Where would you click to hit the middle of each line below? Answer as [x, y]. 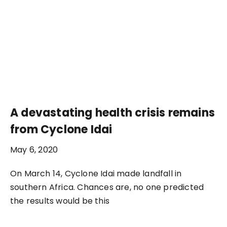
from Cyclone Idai [61, 129]
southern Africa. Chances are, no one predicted [107, 187]
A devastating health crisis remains [113, 112]
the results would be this [60, 201]
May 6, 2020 [34, 149]
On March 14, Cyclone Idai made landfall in [96, 173]
